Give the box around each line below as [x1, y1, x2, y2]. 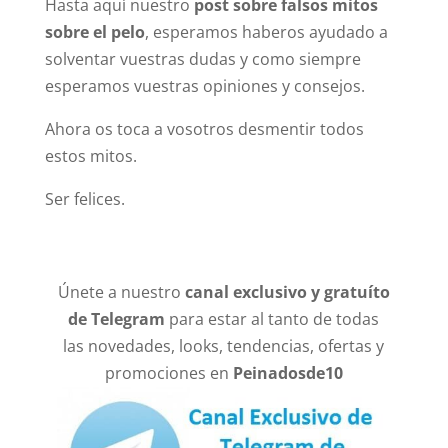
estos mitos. [44, 144, 137, 167]
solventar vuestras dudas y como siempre [44, 47, 361, 70]
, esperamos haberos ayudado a [144, 20, 388, 43]
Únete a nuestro [57, 280, 185, 303]
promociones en [104, 361, 233, 384]
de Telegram [68, 307, 166, 330]
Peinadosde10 [232, 361, 343, 384]
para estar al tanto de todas [165, 307, 380, 330]
